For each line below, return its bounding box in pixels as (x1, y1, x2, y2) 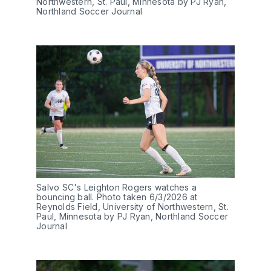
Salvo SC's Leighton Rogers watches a (36, 181, 197, 192)
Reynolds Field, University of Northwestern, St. (36, 201, 229, 212)
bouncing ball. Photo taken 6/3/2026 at (36, 191, 198, 202)
